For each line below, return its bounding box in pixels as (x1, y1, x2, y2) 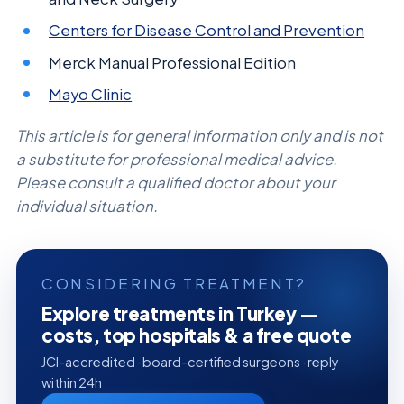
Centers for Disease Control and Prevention (49, 21, 365, 41)
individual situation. (16, 197, 158, 216)
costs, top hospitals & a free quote (41, 324, 352, 348)
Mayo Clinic (49, 85, 133, 104)
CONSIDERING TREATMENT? (41, 274, 308, 294)
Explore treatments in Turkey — (41, 302, 318, 326)
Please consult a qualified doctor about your (16, 173, 335, 193)
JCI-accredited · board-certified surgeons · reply (41, 353, 339, 371)
